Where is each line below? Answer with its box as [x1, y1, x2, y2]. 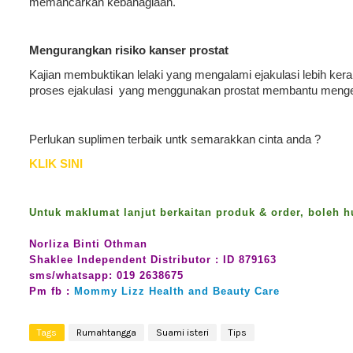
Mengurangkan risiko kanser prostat [29, 43, 229, 57]
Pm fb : [29, 285, 74, 297]
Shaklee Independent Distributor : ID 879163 [29, 254, 281, 266]
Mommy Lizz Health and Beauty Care [74, 285, 280, 297]
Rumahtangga [76, 327, 136, 338]
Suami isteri [156, 327, 209, 338]
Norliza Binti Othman [29, 238, 151, 250]
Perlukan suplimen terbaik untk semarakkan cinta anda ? [29, 132, 321, 146]
